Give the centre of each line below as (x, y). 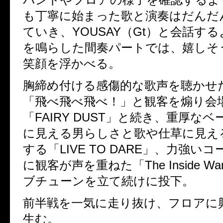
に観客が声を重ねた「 (84, 165)
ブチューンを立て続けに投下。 (109, 181)
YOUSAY (97, 32)
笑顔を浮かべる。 (72, 63)
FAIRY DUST (70, 117)
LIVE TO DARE (101, 149)
